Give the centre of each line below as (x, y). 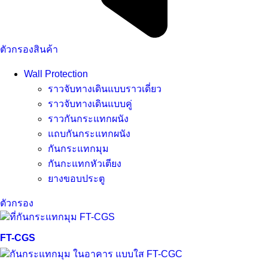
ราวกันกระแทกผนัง (88, 118)
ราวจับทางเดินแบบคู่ (90, 103)
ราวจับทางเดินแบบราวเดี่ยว (105, 89)
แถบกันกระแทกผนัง (89, 133)
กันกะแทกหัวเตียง (85, 163)
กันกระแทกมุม (78, 148)
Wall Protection (56, 74)
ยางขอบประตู (76, 178)
